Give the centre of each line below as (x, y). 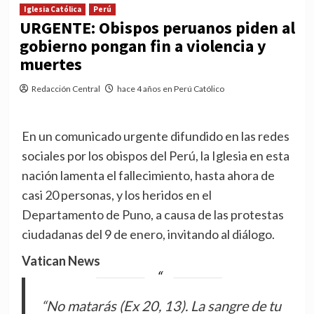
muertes (50, 64)
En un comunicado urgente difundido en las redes (155, 136)
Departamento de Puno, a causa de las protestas (152, 215)
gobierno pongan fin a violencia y (143, 46)
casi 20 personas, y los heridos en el (116, 195)
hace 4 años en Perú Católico (170, 89)
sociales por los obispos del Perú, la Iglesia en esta (155, 156)
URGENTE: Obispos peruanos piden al (157, 28)
